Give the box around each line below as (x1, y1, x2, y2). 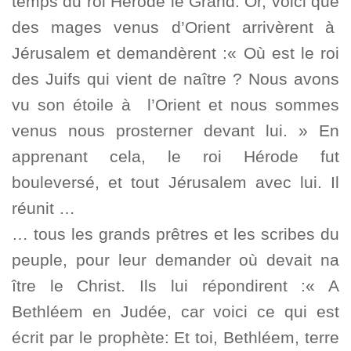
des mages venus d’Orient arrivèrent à (12, 18, 339, 37)
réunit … (12, 199, 75, 218)
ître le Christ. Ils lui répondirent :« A (12, 277, 339, 295)
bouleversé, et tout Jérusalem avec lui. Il (12, 173, 339, 192)
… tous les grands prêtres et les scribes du (12, 225, 339, 244)
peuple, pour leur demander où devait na (12, 251, 339, 270)
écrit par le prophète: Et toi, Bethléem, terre (12, 328, 339, 347)
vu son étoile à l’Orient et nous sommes (12, 96, 339, 114)
